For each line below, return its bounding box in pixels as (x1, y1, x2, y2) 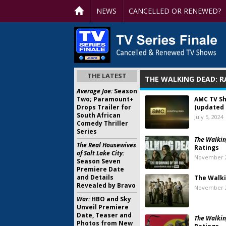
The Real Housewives (77, 141, 136, 149)
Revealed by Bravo (77, 181, 136, 190)
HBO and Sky (90, 195, 131, 203)
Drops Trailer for (77, 103, 131, 111)
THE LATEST (87, 71, 127, 80)
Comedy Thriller (77, 119, 128, 128)
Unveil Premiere (77, 203, 129, 211)
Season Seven (77, 157, 121, 165)
